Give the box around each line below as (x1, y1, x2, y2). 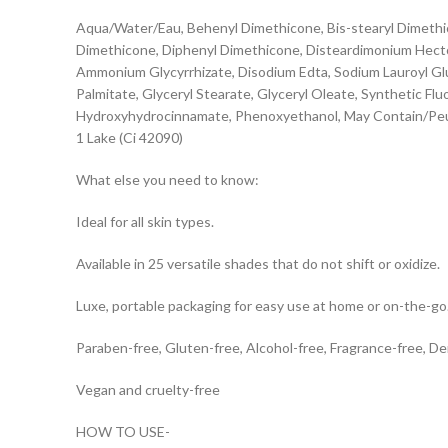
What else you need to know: (76, 170, 259, 188)
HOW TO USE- (76, 422, 170, 440)
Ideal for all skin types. (76, 212, 214, 230)
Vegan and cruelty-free (76, 380, 220, 398)
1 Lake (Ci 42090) (76, 128, 183, 146)
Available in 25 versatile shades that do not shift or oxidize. (76, 254, 440, 272)
